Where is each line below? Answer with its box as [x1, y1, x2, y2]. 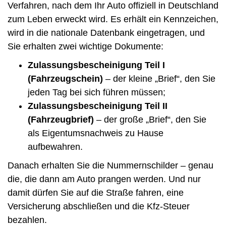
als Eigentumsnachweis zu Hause [28, 128, 163, 139]
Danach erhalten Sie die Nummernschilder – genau [8, 160, 213, 171]
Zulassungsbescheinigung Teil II [28, 101, 167, 111]
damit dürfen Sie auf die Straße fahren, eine [8, 188, 184, 198]
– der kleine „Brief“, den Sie [103, 74, 215, 84]
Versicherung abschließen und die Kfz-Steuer [8, 201, 190, 212]
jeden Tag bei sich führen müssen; [28, 87, 165, 98]
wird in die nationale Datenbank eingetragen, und [8, 28, 205, 38]
